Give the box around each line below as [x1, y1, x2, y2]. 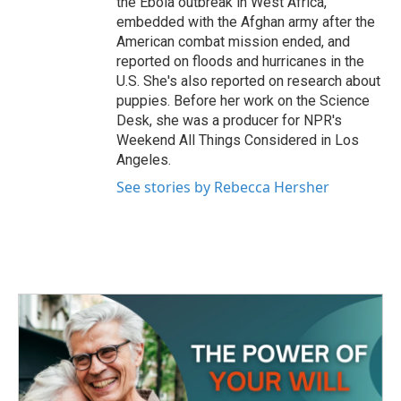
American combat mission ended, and [116, 33, 350, 51]
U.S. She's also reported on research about [116, 73, 380, 90]
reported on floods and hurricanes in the [116, 53, 364, 71]
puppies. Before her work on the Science [116, 92, 370, 110]
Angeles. [116, 151, 171, 169]
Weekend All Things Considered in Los [116, 132, 359, 149]
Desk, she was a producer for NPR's [116, 112, 342, 130]
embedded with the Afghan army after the [116, 13, 375, 31]
